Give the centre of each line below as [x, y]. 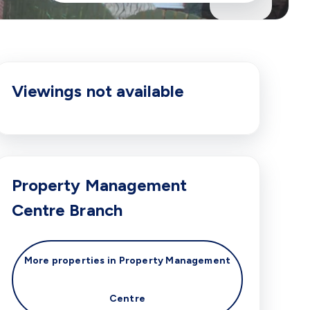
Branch [94, 210]
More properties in [70, 261]
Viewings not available [98, 91]
